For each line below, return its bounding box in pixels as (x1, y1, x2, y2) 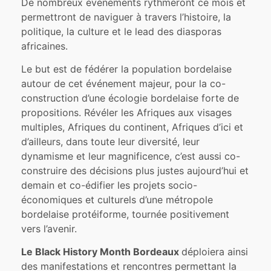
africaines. (21, 39, 68, 52)
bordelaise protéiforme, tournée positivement (21, 208, 230, 221)
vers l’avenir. (21, 223, 77, 235)
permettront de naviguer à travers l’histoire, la (21, 10, 232, 23)
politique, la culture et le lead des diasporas (21, 25, 222, 38)
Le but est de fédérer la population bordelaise (21, 63, 232, 76)
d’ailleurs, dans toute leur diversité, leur (21, 135, 200, 148)
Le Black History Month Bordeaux (21, 246, 182, 258)
